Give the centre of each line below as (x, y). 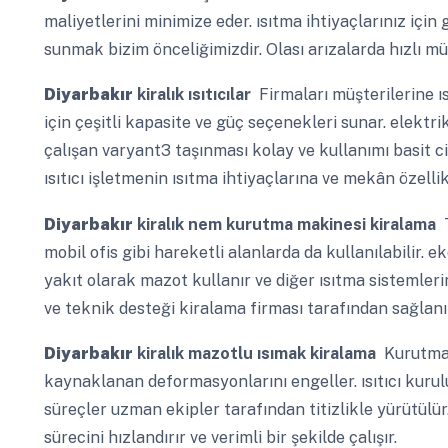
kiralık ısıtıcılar (191, 95)
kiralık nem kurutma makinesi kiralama (284, 224)
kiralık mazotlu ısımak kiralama (254, 353)
